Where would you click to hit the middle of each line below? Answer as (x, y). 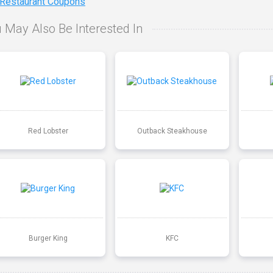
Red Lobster (48, 131)
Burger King (48, 238)
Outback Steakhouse (172, 131)
